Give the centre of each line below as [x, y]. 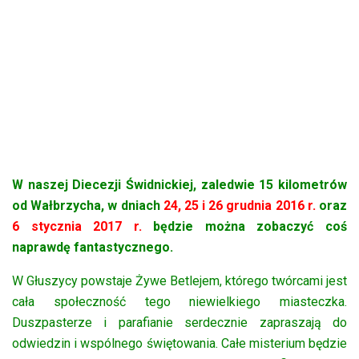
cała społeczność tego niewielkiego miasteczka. [179, 301]
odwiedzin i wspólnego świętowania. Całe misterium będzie [179, 343]
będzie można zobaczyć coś [244, 226]
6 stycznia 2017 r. [77, 226]
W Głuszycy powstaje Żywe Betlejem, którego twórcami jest [179, 280]
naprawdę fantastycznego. [93, 247]
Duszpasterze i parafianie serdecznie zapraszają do [179, 322]
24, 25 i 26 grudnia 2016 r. [239, 205]
